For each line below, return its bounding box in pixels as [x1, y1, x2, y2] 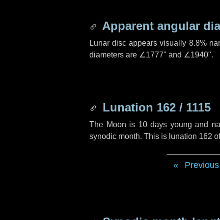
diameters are [89, 51, 139, 59]
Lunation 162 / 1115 [99, 101, 211, 114]
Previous [184, 160, 219, 170]
